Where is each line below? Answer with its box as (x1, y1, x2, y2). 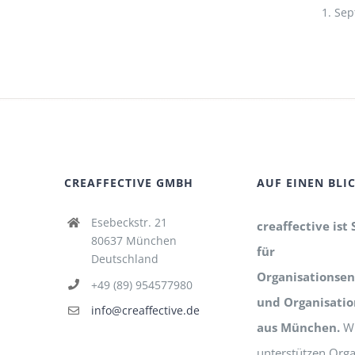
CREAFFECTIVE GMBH (64, 174, 194, 190)
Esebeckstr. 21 (90, 214, 167, 230)
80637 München (90, 232, 177, 248)
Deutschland (90, 250, 158, 266)
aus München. (256, 319, 340, 335)
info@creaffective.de (90, 303, 200, 319)
